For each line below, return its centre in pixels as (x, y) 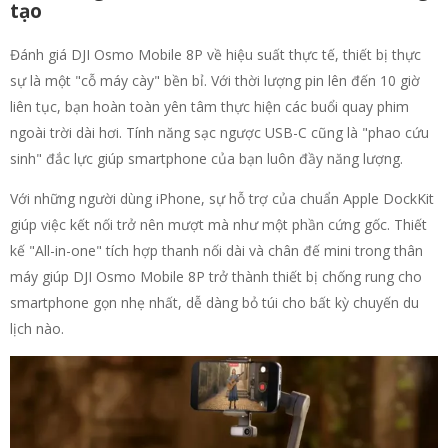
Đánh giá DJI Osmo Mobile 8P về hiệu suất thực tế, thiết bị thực (215, 55)
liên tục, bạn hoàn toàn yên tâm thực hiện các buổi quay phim (209, 107)
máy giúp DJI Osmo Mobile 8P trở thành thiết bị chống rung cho (216, 277)
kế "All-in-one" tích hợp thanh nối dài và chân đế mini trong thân (216, 251)
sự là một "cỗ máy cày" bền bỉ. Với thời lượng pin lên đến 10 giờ (215, 81)
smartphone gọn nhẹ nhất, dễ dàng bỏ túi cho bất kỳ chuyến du (214, 303)
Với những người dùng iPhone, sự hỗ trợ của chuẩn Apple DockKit (222, 199)
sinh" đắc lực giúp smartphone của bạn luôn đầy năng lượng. (206, 159)
